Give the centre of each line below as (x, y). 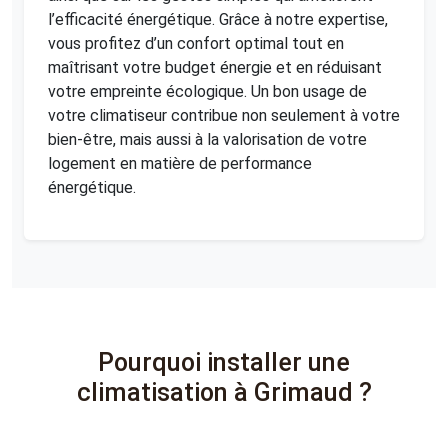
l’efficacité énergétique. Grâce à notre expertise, (218, 19)
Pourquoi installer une (224, 363)
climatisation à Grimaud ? (224, 393)
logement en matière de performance (180, 163)
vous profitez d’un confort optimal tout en (196, 43)
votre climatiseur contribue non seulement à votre (224, 115)
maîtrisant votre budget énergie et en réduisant (215, 67)
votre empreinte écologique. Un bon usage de (207, 91)
